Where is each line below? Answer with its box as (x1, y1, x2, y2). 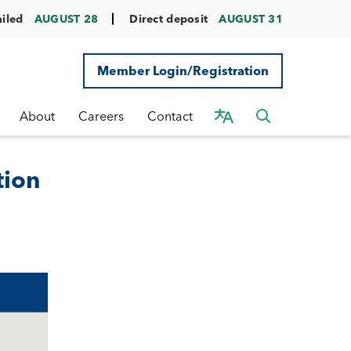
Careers (78, 108, 124, 124)
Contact (147, 108, 193, 124)
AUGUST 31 (219, 11, 283, 26)
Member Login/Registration (97, 63, 269, 78)
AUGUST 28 (34, 11, 99, 26)
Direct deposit (129, 11, 212, 26)
